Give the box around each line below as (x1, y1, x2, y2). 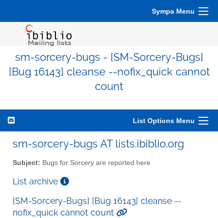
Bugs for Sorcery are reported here (40, 159, 150, 166)
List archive (13, 176, 60, 186)
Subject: (13, 159, 40, 166)
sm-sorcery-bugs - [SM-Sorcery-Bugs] (15, 51, 203, 63)
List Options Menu (133, 117, 195, 125)
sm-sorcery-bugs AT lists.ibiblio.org (13, 137, 184, 150)
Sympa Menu (152, 7, 195, 15)
